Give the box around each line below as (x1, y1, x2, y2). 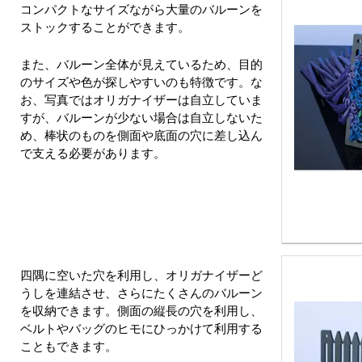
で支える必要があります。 (20, 145, 166, 162)
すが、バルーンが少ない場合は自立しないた (20, 109, 263, 126)
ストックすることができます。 (20, 19, 190, 36)
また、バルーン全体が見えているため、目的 (20, 56, 263, 73)
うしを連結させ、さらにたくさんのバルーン (20, 284, 263, 301)
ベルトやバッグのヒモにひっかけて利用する (20, 320, 263, 337)
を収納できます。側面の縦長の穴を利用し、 (20, 302, 263, 319)
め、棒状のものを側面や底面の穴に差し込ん (20, 127, 263, 144)
